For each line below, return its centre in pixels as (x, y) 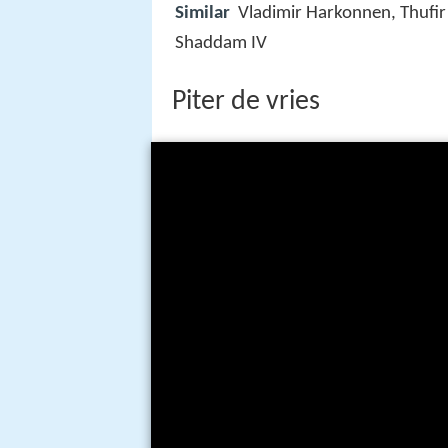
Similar (202, 14)
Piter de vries (246, 102)
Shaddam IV (221, 44)
